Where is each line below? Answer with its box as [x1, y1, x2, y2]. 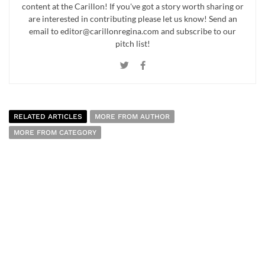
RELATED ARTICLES [14, 112, 82, 121]
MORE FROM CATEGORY [14, 128, 96, 137]
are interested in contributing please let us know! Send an [28, 13, 237, 24]
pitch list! [115, 38, 150, 49]
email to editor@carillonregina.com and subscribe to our [29, 25, 236, 36]
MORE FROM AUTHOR [95, 112, 170, 121]
